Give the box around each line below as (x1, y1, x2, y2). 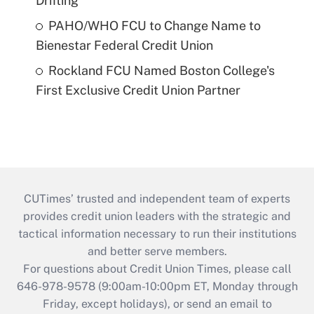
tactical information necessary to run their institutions (18, 226, 296, 240)
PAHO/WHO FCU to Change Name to (48, 18, 261, 33)
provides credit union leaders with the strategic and (23, 209, 291, 223)
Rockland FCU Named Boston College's (48, 62, 275, 78)
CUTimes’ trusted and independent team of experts (24, 191, 290, 205)
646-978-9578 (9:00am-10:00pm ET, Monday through (16, 279, 298, 293)
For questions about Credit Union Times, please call (22, 261, 292, 275)
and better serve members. (87, 244, 227, 258)
